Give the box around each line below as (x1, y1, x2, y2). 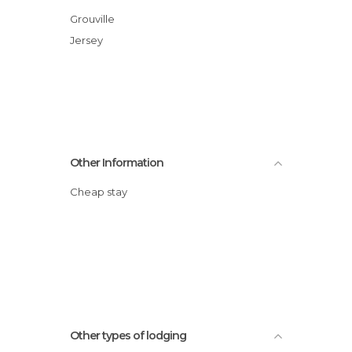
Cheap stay (78, 185, 127, 198)
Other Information (70, 155, 163, 170)
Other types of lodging (70, 328, 186, 343)
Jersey (75, 33, 103, 46)
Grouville (78, 12, 115, 25)
